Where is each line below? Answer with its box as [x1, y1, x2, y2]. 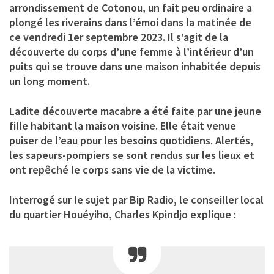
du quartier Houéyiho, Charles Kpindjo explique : [9, 207, 236, 221]
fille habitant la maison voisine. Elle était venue [9, 118, 236, 133]
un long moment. [9, 73, 90, 88]
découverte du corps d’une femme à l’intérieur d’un [9, 44, 254, 59]
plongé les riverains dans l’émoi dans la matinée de [9, 15, 251, 29]
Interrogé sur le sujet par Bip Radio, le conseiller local [9, 192, 264, 207]
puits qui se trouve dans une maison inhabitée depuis [9, 59, 261, 73]
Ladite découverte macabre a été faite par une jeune [9, 103, 261, 118]
